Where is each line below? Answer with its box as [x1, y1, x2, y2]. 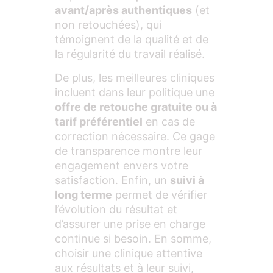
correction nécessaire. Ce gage [55, 129, 215, 143]
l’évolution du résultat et [55, 202, 177, 216]
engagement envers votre [55, 158, 188, 172]
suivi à [170, 173, 204, 186]
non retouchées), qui [55, 18, 161, 32]
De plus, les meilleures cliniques [55, 71, 214, 84]
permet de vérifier [112, 188, 207, 201]
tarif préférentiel [55, 115, 143, 128]
